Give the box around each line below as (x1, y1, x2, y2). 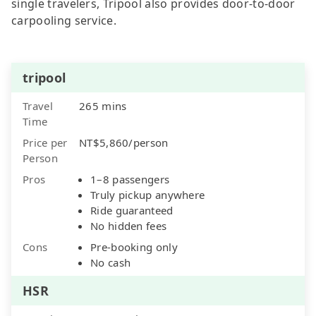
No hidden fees (90, 218, 167, 233)
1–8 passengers (90, 171, 170, 186)
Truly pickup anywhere (90, 187, 205, 202)
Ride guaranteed (90, 202, 174, 217)
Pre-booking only (90, 239, 178, 254)
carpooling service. (11, 12, 117, 28)
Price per (23, 135, 68, 150)
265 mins (79, 98, 127, 113)
